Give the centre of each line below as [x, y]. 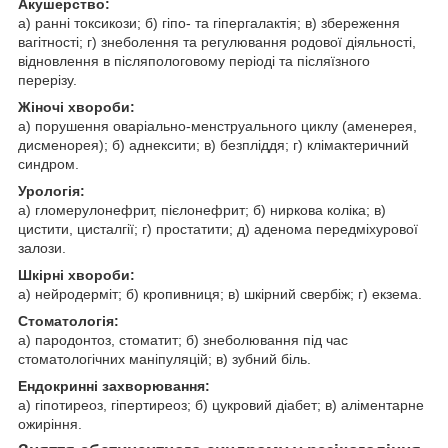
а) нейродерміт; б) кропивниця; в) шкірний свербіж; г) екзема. [220, 293]
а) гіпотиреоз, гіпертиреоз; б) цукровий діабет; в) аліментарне [221, 404]
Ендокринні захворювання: [114, 385]
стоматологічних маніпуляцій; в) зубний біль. [164, 358]
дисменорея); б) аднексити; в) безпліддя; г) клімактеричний [213, 144]
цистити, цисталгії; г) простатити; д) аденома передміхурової [218, 228]
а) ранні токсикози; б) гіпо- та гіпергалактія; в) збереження [209, 22]
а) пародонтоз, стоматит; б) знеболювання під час [183, 339]
